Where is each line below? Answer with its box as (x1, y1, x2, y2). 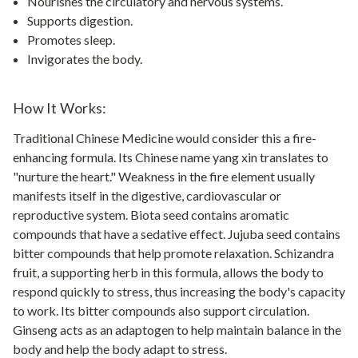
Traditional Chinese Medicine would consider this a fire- (13, 129, 316, 145)
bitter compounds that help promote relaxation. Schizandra (13, 245, 334, 261)
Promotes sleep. (27, 31, 116, 47)
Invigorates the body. (27, 50, 143, 66)
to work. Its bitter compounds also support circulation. (13, 302, 309, 318)
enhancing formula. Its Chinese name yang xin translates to (13, 149, 328, 165)
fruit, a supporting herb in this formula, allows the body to (13, 264, 324, 280)
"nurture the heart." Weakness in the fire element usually (13, 168, 315, 184)
